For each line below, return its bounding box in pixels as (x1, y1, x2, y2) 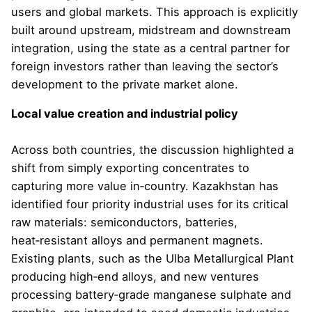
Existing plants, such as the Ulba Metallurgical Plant (11, 251, 294, 265)
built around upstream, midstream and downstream (11, 22, 290, 37)
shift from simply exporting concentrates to (11, 160, 249, 175)
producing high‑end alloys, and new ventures (11, 269, 259, 283)
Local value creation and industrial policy (11, 107, 238, 121)
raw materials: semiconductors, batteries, (11, 214, 237, 229)
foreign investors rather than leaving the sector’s (11, 58, 279, 73)
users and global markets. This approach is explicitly (11, 4, 298, 19)
